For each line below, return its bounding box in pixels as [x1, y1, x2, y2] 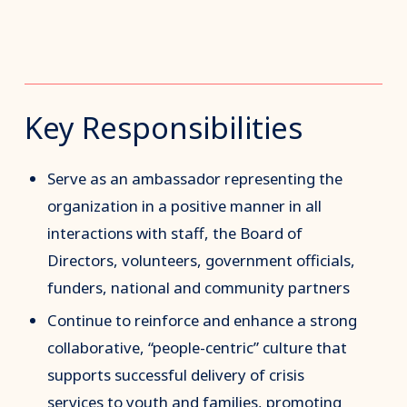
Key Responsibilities [24, 106, 303, 151]
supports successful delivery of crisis [47, 364, 305, 386]
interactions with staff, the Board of [47, 222, 303, 243]
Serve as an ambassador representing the [47, 167, 343, 189]
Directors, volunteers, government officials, [47, 249, 356, 271]
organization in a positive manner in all [47, 194, 323, 216]
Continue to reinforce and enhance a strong [47, 310, 358, 332]
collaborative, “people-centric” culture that [47, 337, 348, 359]
